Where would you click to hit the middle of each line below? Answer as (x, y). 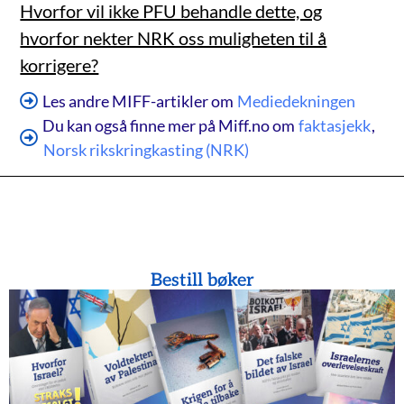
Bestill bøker (202, 280)
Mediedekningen (297, 101)
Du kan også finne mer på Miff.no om (170, 125)
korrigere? (60, 64)
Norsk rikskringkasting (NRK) (147, 149)
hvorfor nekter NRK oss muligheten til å (174, 37)
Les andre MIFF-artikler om (138, 101)
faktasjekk (335, 125)
